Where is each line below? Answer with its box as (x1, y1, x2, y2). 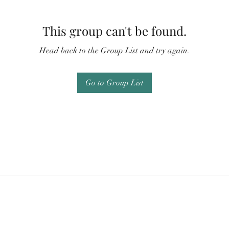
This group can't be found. (42, 22, 187, 39)
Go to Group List (85, 77, 144, 88)
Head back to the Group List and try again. (39, 45, 190, 56)
